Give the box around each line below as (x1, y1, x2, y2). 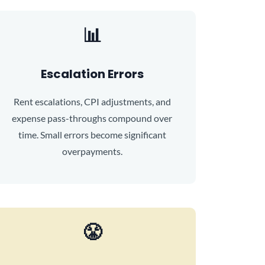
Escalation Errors (40, 66, 144, 82)
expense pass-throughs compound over (12, 112, 173, 124)
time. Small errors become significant (18, 129, 166, 140)
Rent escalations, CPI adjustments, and (13, 96, 171, 107)
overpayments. (62, 146, 122, 157)
